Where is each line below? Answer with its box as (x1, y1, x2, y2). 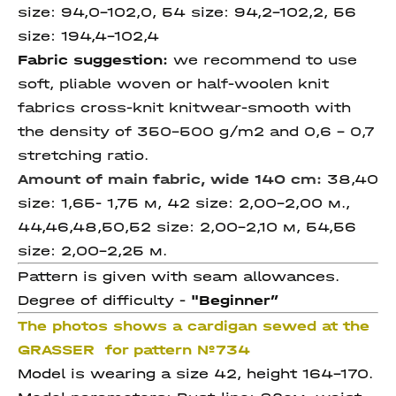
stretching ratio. (18, 147, 148, 164)
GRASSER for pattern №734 (18, 341, 250, 358)
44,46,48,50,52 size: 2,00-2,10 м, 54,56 (18, 218, 356, 235)
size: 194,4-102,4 (18, 27, 159, 44)
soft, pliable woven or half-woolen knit (18, 75, 329, 92)
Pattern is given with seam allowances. (18, 268, 339, 285)
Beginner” (199, 292, 278, 308)
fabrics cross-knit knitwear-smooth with (18, 99, 351, 116)
